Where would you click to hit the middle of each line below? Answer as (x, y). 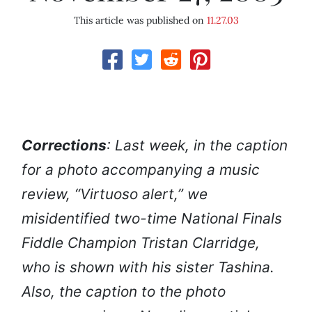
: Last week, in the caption (197, 146)
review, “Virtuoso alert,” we (115, 194)
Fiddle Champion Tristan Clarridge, (141, 243)
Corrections (64, 146)
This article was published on (140, 21)
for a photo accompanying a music (141, 170)
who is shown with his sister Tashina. (148, 267)
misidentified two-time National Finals (152, 219)
